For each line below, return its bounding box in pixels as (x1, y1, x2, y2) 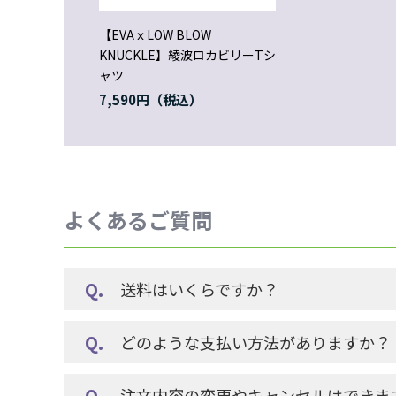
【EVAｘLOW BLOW (99, 26, 211, 43)
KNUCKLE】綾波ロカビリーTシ (99, 46, 276, 64)
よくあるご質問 (64, 204, 212, 235)
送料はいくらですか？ (120, 278, 278, 301)
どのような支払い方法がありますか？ (120, 331, 391, 354)
